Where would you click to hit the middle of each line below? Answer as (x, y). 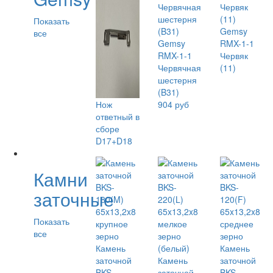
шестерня (177, 80)
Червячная (179, 68)
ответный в (118, 116)
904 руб (173, 104)
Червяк (234, 55)
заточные (74, 199)
